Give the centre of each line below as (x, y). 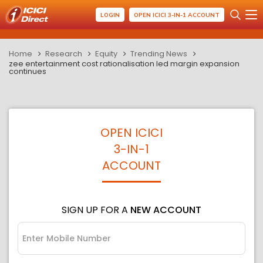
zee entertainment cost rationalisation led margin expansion (124, 64)
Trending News (159, 54)
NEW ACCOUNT (166, 210)
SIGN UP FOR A (96, 210)
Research (64, 54)
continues (28, 71)
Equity (106, 54)
